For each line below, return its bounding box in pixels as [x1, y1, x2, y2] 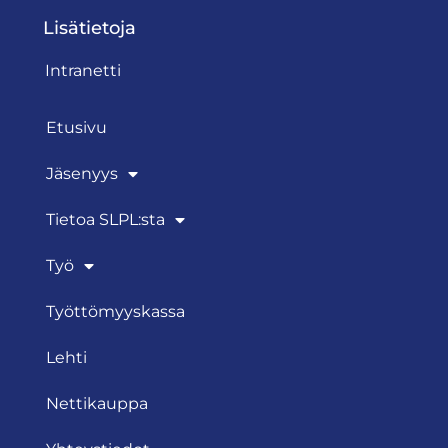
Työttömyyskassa [46, 302, 185, 322]
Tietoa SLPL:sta [46, 210, 165, 230]
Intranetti [45, 61, 121, 81]
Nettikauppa [46, 394, 148, 414]
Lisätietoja [43, 17, 136, 40]
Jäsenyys [46, 164, 118, 184]
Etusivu [46, 118, 107, 138]
